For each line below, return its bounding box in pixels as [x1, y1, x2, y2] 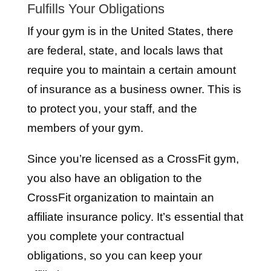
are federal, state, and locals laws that [27, 44, 223, 57]
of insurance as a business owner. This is [27, 83, 241, 96]
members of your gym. [27, 122, 143, 134]
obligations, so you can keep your [27, 249, 202, 262]
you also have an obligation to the [27, 172, 202, 184]
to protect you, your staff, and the [27, 102, 197, 115]
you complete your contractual [27, 230, 184, 243]
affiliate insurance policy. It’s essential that [27, 211, 243, 223]
